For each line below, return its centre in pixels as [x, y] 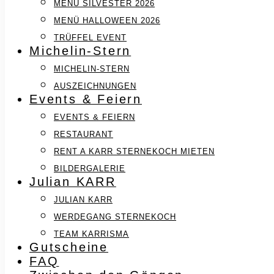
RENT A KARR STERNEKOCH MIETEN [134, 151]
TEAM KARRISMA [91, 234]
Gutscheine [69, 247]
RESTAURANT [83, 134]
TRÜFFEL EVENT [90, 37]
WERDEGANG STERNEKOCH [115, 217]
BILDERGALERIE [90, 168]
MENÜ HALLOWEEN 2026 [107, 20]
